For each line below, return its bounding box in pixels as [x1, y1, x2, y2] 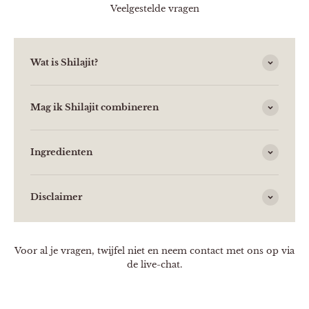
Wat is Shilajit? [30, 57, 98, 69]
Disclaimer [30, 191, 82, 203]
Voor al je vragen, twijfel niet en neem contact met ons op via [14, 245, 295, 257]
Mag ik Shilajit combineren [30, 101, 159, 114]
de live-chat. [127, 259, 182, 271]
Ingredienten [30, 146, 92, 159]
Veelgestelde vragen [110, 3, 199, 15]
